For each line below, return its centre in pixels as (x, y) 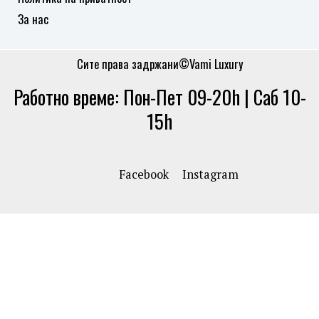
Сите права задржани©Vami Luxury (159, 63)
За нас (33, 19)
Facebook (144, 175)
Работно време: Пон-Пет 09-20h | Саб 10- (159, 96)
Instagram (211, 175)
